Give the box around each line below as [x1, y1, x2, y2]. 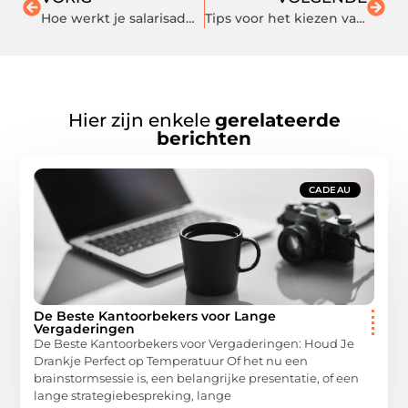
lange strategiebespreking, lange [34, 387, 232, 403]
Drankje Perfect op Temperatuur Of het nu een [34, 352, 309, 368]
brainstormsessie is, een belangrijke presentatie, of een [34, 370, 360, 385]
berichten [157, 127, 251, 149]
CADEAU [308, 183, 352, 196]
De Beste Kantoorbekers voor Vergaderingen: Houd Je [34, 335, 355, 351]
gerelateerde [214, 108, 341, 131]
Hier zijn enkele [67, 108, 215, 131]
